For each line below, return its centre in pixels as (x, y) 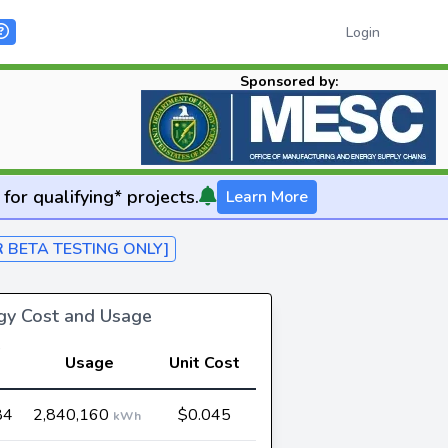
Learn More (266, 197)
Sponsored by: (288, 81)
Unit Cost (204, 362)
